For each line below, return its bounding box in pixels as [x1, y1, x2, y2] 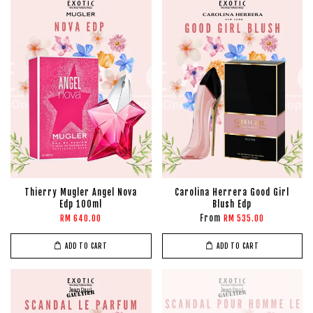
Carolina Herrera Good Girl [175, 187, 290, 198]
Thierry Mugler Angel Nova [24, 187, 138, 198]
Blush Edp [212, 199, 252, 210]
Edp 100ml [59, 199, 103, 210]
